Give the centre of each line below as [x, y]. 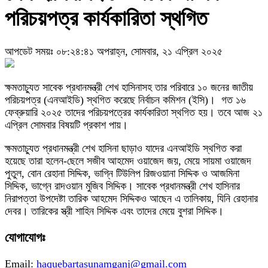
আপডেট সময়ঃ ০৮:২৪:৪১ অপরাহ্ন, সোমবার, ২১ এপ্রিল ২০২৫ [114, 52]
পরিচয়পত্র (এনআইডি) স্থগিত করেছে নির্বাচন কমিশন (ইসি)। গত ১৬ [125, 100]
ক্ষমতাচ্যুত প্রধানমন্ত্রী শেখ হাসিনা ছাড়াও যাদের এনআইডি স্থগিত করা [123, 149]
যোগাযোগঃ [25, 238]
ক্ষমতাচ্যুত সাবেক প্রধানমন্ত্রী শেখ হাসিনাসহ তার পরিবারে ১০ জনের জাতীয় [129, 88]
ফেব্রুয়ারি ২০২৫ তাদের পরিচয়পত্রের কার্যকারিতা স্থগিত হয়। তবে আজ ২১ [134, 113]
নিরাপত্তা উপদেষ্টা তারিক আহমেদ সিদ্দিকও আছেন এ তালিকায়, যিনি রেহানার [131, 199]
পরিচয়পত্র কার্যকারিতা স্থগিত [106, 19]
